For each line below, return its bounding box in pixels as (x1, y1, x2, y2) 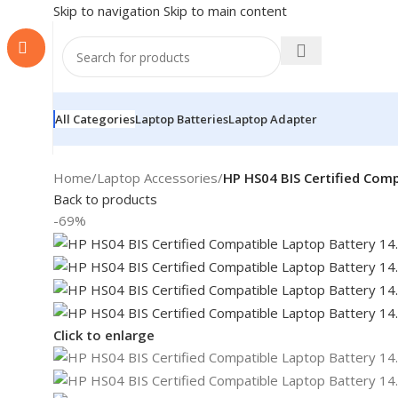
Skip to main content (163, 2, 287, 20)
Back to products (53, 190, 157, 208)
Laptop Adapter (228, 111, 317, 127)
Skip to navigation (53, 2, 163, 20)
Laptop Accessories (97, 169, 218, 187)
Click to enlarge (53, 326, 155, 345)
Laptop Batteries (135, 111, 228, 127)
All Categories (55, 110, 135, 127)
